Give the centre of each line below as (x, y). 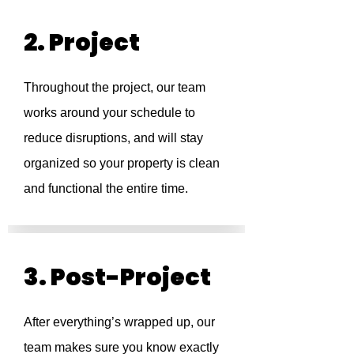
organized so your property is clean (122, 163)
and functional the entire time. (106, 188)
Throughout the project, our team (115, 87)
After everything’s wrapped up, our (119, 322)
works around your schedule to (109, 112)
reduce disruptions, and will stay (113, 137)
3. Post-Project (117, 277)
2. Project (82, 42)
